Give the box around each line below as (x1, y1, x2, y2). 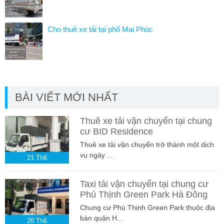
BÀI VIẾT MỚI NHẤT (15, 90, 118, 103)
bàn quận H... (79, 213, 123, 222)
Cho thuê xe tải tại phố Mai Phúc (47, 24, 153, 33)
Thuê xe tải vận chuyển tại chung (79, 115, 212, 126)
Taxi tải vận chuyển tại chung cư (79, 178, 208, 189)
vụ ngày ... (79, 150, 113, 159)
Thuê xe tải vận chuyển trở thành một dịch (79, 140, 214, 148)
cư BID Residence (79, 126, 153, 136)
